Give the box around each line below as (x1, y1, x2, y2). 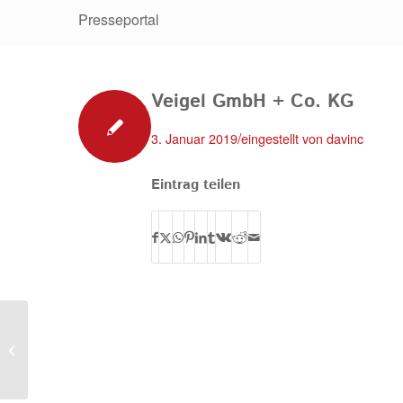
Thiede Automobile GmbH (31, 341, 166, 358)
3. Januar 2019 (151, 129, 237, 148)
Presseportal (78, 9, 159, 30)
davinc (327, 129, 363, 148)
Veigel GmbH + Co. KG (151, 88, 354, 115)
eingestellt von (241, 129, 327, 148)
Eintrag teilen (151, 175, 240, 195)
